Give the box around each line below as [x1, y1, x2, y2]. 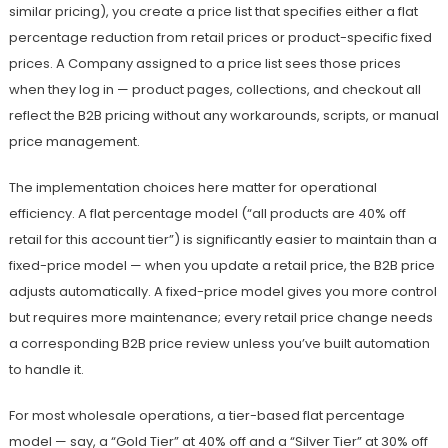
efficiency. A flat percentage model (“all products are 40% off [8, 204, 406, 224]
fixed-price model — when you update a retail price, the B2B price [8, 256, 435, 276]
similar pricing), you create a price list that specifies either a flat [8, 2, 418, 22]
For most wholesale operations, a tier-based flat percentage [8, 406, 405, 426]
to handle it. [8, 360, 84, 380]
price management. [8, 132, 140, 152]
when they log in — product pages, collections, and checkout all [8, 80, 421, 100]
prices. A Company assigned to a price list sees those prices [8, 54, 401, 74]
